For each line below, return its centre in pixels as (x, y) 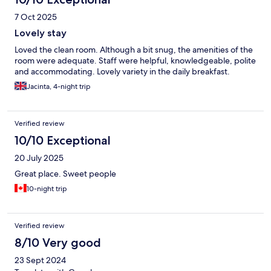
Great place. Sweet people (65, 174)
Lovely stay (41, 33)
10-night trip (47, 189)
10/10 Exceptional (63, 141)
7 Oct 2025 (36, 17)
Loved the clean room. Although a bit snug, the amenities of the (134, 50)
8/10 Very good (58, 243)
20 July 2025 (39, 158)
